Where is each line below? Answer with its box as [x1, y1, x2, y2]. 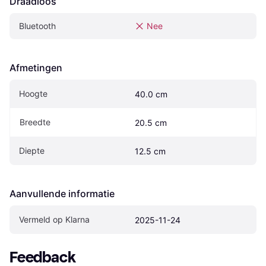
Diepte [19, 145, 45, 156]
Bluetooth [19, 21, 56, 31]
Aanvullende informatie [9, 188, 115, 200]
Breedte [20, 117, 50, 128]
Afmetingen [9, 62, 62, 74]
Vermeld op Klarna [19, 214, 90, 225]
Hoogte [19, 88, 47, 99]
